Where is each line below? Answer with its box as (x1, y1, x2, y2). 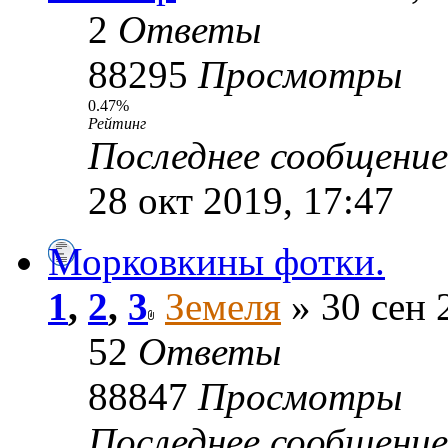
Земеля (165, 284, 281, 328)
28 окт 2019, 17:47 (88, 178, 394, 222)
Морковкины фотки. (48, 239, 385, 283)
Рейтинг (88, 114, 146, 132)
